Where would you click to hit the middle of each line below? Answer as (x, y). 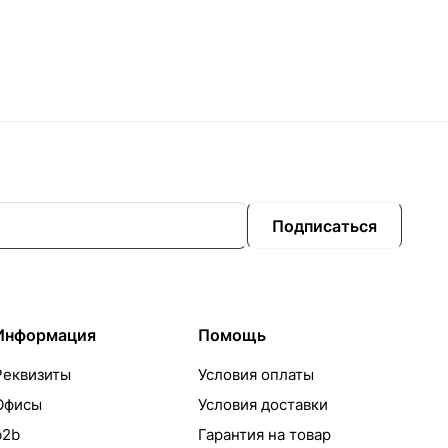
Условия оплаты (255, 375)
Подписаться (324, 225)
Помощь (231, 335)
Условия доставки (262, 405)
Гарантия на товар (264, 435)
